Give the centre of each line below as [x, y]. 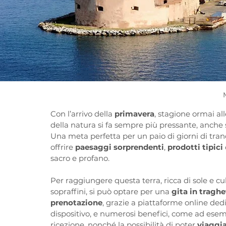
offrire [63, 147]
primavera [134, 114]
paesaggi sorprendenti [120, 147]
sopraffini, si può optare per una [111, 192]
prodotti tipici [195, 147]
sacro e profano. [80, 158]
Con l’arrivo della [82, 114]
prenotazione [76, 203]
